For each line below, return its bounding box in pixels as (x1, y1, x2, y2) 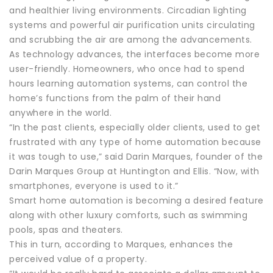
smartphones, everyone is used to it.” (9, 179, 179, 192)
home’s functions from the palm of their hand (9, 91, 221, 104)
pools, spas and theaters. (9, 223, 123, 236)
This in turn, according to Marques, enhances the (9, 238, 233, 250)
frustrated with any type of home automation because (9, 135, 261, 148)
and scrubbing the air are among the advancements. (9, 33, 252, 46)
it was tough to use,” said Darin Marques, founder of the (9, 150, 263, 163)
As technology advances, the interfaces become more (9, 48, 260, 60)
